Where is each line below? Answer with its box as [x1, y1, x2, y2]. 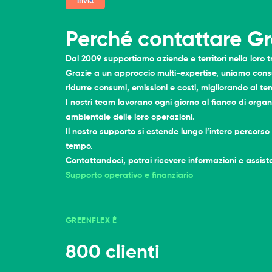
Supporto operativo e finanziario [65, 171, 193, 180]
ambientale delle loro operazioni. [65, 112, 195, 121]
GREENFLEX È [65, 216, 117, 225]
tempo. [65, 141, 93, 151]
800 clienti [65, 243, 160, 262]
